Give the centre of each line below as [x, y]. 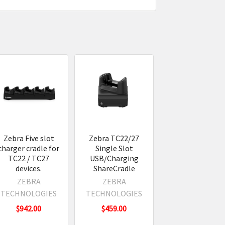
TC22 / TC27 [29, 158]
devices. [29, 168]
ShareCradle [114, 168]
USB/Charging [114, 158]
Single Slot [114, 148]
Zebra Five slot [29, 138]
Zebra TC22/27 [114, 138]
